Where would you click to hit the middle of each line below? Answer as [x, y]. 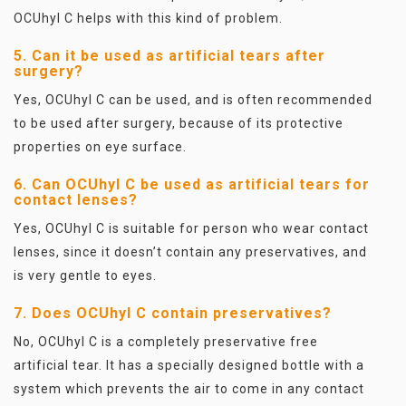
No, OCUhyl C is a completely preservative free [166, 342]
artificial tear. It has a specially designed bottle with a [189, 365]
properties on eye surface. [100, 147]
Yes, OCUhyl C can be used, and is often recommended [193, 100]
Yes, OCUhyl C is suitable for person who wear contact [191, 228]
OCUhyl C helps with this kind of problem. [148, 18]
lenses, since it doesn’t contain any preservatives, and [190, 252]
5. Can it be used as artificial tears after [169, 56]
